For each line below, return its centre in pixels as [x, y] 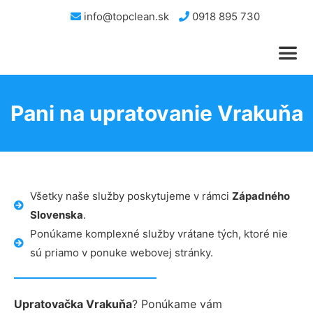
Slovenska [56, 215]
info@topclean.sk [125, 16]
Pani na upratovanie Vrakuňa [156, 113]
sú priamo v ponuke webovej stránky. [121, 253]
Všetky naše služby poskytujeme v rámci [131, 196]
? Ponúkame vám [177, 304]
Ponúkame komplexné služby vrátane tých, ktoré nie [159, 234]
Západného [261, 196]
